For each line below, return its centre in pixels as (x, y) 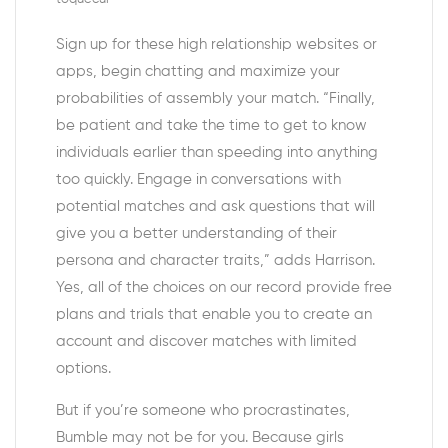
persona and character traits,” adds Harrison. (215, 260)
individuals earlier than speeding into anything (217, 152)
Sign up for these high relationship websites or (216, 44)
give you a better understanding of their (196, 233)
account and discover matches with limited (206, 341)
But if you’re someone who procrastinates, (203, 410)
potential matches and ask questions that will (215, 206)
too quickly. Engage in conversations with (198, 179)
